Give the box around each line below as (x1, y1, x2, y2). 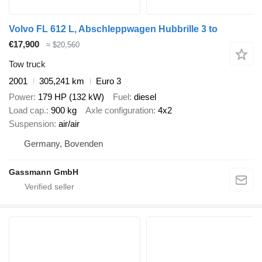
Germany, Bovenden (24, 138, 103, 149)
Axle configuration (85, 105, 153, 115)
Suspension (9, 118, 54, 129)
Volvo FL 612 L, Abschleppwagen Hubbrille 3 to (9, 23, 218, 34)
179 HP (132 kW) (38, 91, 104, 102)
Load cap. (9, 105, 46, 115)
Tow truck (9, 59, 46, 70)
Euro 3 (96, 76, 121, 87)
